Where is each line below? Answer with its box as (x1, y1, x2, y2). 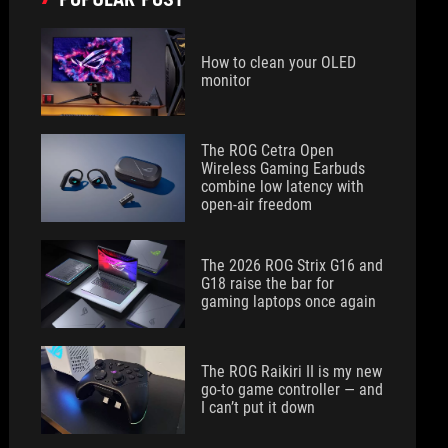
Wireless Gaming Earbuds (201, 159, 366, 178)
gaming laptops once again (201, 292, 377, 311)
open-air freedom (201, 195, 313, 214)
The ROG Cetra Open (201, 141, 335, 160)
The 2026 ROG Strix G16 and (201, 256, 384, 275)
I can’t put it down (201, 398, 316, 417)
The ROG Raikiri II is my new (201, 362, 383, 381)
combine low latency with (201, 177, 365, 196)
